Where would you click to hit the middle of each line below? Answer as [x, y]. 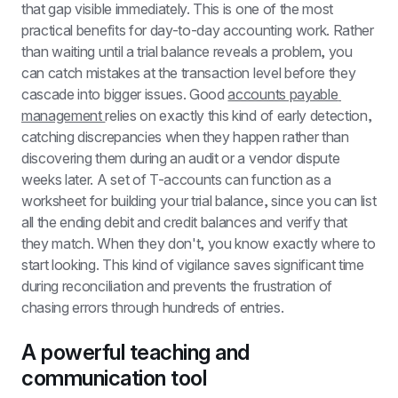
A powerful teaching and [135, 352]
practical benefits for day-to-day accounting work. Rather [198, 30]
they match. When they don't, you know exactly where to [199, 243]
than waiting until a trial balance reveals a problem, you [187, 52]
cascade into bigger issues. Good [125, 94]
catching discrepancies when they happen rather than [185, 137]
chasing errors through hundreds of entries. [153, 307]
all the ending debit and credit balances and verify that [185, 222]
